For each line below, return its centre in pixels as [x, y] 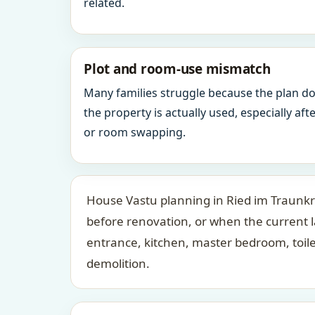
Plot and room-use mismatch [177, 69]
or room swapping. [135, 132]
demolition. [118, 263]
